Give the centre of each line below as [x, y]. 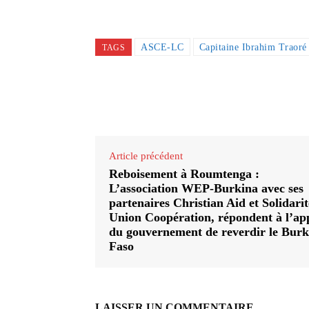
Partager [246, 101]
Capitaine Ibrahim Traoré [253, 48]
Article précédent [146, 156]
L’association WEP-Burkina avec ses [206, 189]
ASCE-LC [162, 48]
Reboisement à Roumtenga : [184, 174]
